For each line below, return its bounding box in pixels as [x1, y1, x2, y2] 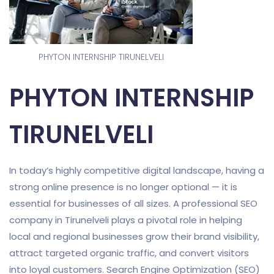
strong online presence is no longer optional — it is [9, 180, 237, 193]
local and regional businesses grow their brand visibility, [9, 229, 259, 243]
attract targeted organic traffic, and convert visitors [9, 246, 249, 259]
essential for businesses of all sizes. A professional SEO [9, 196, 257, 210]
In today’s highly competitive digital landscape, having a [9, 163, 264, 177]
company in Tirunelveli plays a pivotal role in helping [9, 213, 242, 226]
